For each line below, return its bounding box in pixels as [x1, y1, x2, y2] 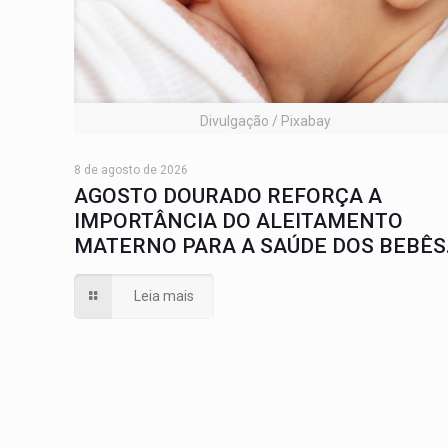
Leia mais [134, 287, 194, 304]
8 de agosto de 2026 [74, 162, 188, 177]
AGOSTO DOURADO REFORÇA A [74, 183, 382, 208]
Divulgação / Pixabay [199, 112, 331, 129]
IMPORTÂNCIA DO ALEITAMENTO [74, 208, 403, 233]
